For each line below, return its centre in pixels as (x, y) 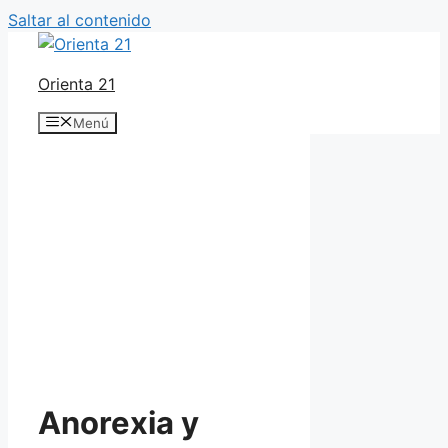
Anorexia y (118, 423)
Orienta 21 (76, 84)
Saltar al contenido (79, 20)
